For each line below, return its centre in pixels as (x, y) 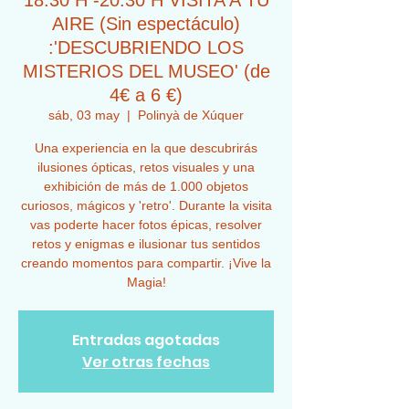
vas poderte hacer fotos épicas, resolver (146, 225)
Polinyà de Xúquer (191, 115)
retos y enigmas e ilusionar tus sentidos (146, 244)
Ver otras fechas (146, 362)
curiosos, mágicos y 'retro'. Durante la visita (146, 205)
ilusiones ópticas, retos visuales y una (146, 167)
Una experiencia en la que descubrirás (146, 148)
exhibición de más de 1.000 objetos (146, 186)
